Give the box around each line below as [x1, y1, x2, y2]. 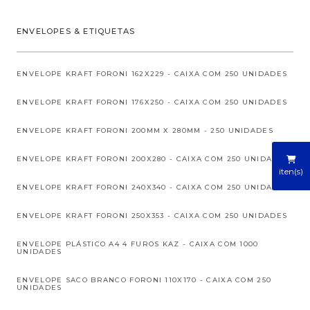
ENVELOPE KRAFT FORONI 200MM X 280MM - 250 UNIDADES [17, 127, 273, 134]
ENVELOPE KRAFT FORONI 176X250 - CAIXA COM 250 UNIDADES [17, 98, 288, 106]
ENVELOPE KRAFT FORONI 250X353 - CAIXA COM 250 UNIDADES [17, 212, 288, 219]
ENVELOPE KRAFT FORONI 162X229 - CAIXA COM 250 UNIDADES [17, 70, 288, 77]
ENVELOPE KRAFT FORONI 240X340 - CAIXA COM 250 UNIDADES [17, 183, 290, 191]
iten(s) [279, 165, 303, 176]
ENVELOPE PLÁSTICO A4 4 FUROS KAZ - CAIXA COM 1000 [17, 240, 259, 248]
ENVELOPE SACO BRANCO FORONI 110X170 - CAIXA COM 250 [17, 276, 272, 284]
